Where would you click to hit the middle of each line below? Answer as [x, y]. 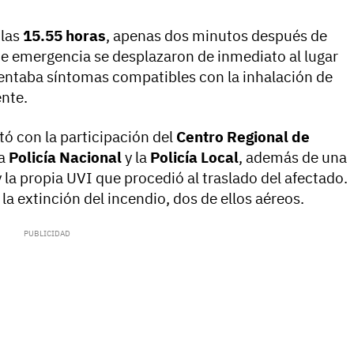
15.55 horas [64, 36]
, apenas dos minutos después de [217, 36]
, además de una [293, 158]
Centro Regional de [243, 137]
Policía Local [194, 158]
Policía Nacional [65, 158]
